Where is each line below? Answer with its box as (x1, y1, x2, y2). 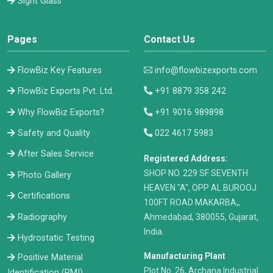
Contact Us (144, 33, 195, 45)
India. (144, 227, 164, 237)
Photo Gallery (18, 169, 71, 180)
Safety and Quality (18, 128, 90, 139)
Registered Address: (144, 154, 228, 164)
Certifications (18, 191, 70, 202)
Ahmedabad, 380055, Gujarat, (144, 212, 258, 222)
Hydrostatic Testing (18, 233, 94, 244)
